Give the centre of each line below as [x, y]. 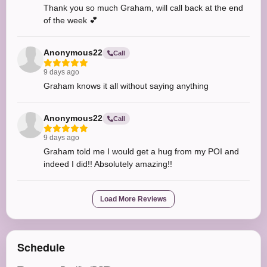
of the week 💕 [71, 21]
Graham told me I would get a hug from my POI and [141, 152]
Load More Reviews [133, 199]
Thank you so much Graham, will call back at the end [143, 8]
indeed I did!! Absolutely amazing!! [108, 164]
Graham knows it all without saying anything [126, 86]
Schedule [41, 248]
